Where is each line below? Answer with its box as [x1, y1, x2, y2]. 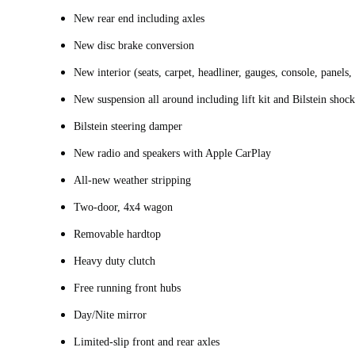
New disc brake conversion [74, 39, 194, 52]
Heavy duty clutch [74, 254, 155, 267]
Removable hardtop [74, 227, 161, 240]
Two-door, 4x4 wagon [74, 200, 173, 213]
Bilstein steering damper [74, 120, 182, 132]
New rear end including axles [74, 12, 204, 25]
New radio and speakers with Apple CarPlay [74, 147, 271, 159]
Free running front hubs [74, 281, 181, 294]
